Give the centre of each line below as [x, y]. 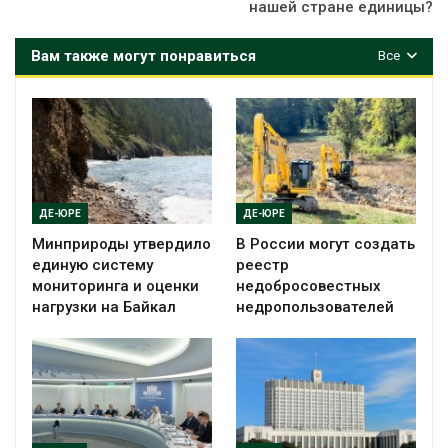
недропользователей [315, 306]
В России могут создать [325, 243]
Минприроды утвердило [121, 243]
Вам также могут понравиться [143, 55]
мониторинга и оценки [115, 285]
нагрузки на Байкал [104, 306]
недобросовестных [308, 285]
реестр [262, 264]
